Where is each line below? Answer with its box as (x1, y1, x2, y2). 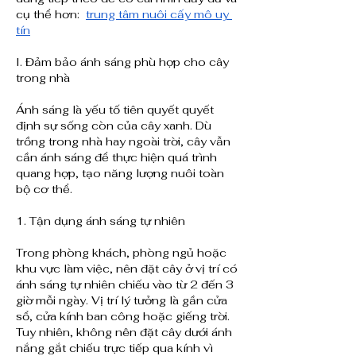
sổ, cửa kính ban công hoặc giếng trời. (16, 309, 230, 324)
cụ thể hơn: (16, 7, 86, 22)
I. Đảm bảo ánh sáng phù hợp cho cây (16, 55, 229, 70)
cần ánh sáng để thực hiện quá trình (16, 150, 217, 165)
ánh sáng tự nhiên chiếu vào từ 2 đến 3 (16, 277, 234, 292)
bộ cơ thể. (16, 182, 72, 197)
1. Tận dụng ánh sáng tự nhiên (16, 214, 185, 229)
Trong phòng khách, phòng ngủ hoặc (16, 246, 226, 261)
